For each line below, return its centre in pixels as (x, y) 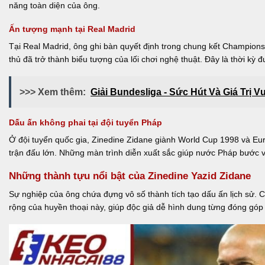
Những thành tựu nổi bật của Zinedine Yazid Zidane (130, 176)
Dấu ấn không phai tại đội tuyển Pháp (85, 123)
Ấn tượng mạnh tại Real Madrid (72, 29)
